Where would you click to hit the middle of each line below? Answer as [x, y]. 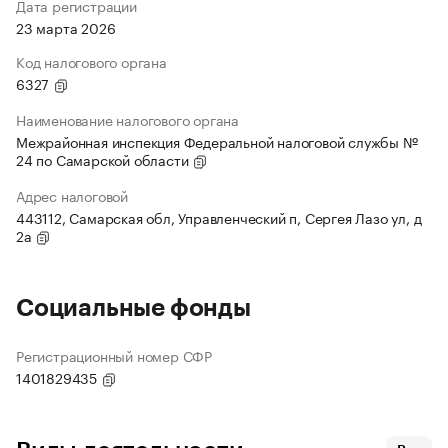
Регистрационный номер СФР [114, 355]
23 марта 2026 [66, 27]
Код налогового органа [91, 61]
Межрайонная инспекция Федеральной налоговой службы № [217, 141]
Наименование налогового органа [127, 119]
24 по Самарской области [104, 159]
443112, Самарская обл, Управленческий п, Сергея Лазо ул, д [219, 217]
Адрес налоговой [72, 195]
